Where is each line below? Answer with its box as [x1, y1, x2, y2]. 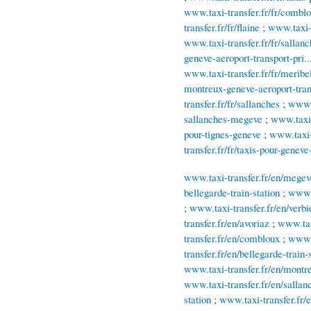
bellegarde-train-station [184, 185, 280, 200]
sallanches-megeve [184, 112, 262, 126]
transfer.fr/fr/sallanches [184, 96, 280, 111]
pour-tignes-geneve [184, 127, 261, 142]
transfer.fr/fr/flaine [184, 20, 260, 35]
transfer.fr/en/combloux [184, 231, 280, 246]
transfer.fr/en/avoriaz [184, 216, 269, 230]
